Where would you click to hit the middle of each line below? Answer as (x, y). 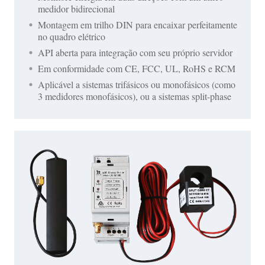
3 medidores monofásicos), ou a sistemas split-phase (135, 96)
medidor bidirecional (76, 8)
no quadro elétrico (72, 36)
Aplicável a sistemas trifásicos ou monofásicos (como (137, 85)
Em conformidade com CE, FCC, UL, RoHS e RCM (137, 69)
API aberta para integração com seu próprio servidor (135, 53)
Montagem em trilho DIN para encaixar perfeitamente (138, 24)
